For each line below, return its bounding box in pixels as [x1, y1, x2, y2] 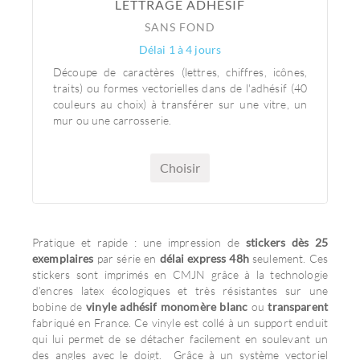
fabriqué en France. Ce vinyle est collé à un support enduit [32, 316, 328, 329]
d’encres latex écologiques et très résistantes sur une [32, 284, 328, 297]
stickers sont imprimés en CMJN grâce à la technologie [32, 268, 328, 281]
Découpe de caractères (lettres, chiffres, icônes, [53, 65, 307, 79]
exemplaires [32, 252, 94, 265]
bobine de [32, 300, 87, 313]
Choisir [160, 160, 200, 175]
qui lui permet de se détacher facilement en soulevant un [32, 332, 328, 346]
